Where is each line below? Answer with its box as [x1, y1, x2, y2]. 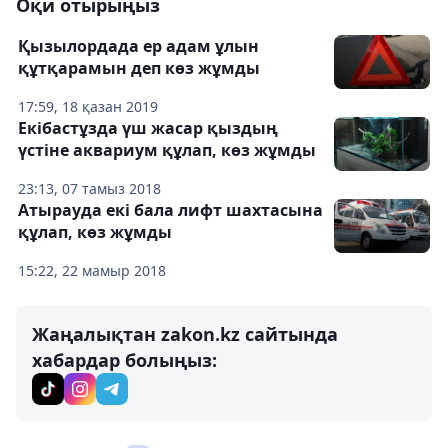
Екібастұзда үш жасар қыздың [18, 117, 278, 140]
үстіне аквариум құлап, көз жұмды [18, 139, 316, 162]
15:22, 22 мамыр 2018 [18, 261, 166, 281]
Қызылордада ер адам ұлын [18, 35, 259, 58]
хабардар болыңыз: [32, 348, 217, 373]
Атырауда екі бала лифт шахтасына [18, 199, 323, 222]
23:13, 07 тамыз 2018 [18, 179, 161, 199]
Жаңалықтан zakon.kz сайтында [32, 322, 338, 347]
